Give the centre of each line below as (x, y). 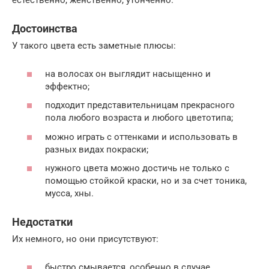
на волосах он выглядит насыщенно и (128, 74)
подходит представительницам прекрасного (140, 105)
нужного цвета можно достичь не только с (137, 168)
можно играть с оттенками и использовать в (141, 137)
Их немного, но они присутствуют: (85, 239)
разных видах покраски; (97, 149)
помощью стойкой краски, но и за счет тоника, (146, 181)
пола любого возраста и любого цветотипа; (139, 118)
